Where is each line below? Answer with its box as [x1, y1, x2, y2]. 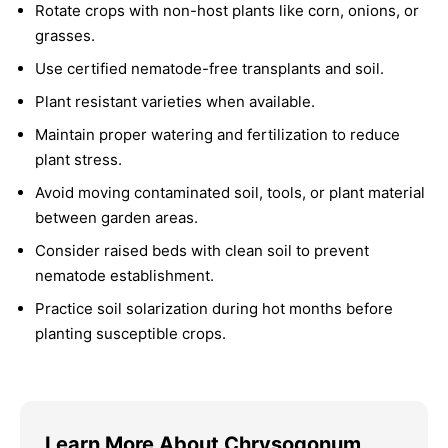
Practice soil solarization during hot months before [35, 298, 393, 318]
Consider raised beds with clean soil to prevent [35, 240, 369, 260]
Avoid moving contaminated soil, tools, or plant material [35, 182, 425, 202]
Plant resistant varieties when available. [35, 91, 315, 111]
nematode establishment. [35, 265, 214, 285]
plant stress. [35, 149, 122, 169]
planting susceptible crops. [35, 323, 226, 343]
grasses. [35, 25, 95, 45]
